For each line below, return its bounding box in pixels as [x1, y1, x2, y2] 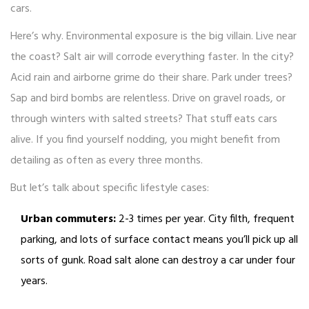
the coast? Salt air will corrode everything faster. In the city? [10, 48, 294, 67]
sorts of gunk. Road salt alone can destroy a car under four [21, 252, 295, 270]
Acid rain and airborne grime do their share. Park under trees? [10, 69, 292, 88]
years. [21, 272, 48, 291]
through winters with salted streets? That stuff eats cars [10, 110, 277, 129]
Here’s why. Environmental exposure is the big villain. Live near [10, 28, 297, 46]
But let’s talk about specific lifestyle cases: [10, 179, 209, 198]
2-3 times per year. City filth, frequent [116, 210, 295, 229]
